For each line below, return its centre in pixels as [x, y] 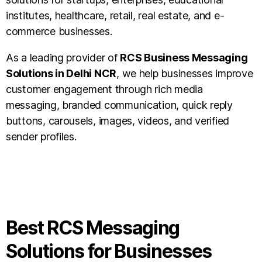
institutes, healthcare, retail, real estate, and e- [115, 15]
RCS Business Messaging [184, 57]
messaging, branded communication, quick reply [119, 105]
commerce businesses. [59, 31]
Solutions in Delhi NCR [61, 73]
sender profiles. [41, 136]
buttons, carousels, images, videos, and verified [118, 120]
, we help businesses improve [185, 73]
